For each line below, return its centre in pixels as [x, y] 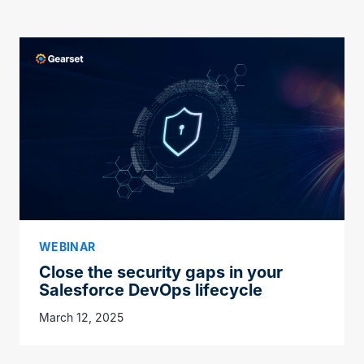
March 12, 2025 [81, 318]
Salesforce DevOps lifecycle [151, 290]
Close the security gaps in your [161, 273]
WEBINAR [67, 247]
